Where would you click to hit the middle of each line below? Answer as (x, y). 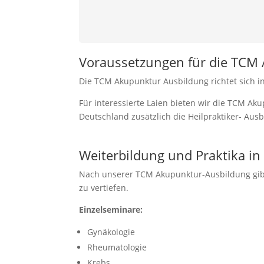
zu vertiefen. (104, 188)
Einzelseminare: (111, 210)
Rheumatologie (117, 247)
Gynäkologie (111, 232)
